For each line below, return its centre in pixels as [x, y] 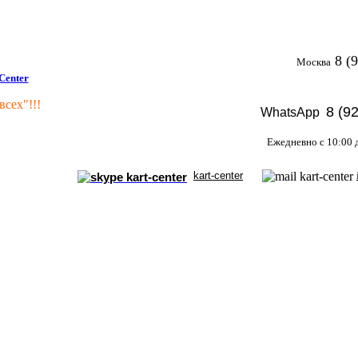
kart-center [218, 175]
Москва [314, 62]
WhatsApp [292, 112]
